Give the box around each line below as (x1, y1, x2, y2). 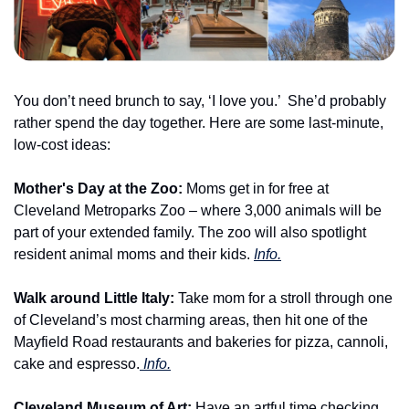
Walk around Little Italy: (14, 290, 174, 307)
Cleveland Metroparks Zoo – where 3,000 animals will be (14, 203, 382, 219)
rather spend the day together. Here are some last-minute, (14, 115, 383, 131)
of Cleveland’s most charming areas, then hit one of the (14, 312, 368, 329)
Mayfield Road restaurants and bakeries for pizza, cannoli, (14, 334, 388, 351)
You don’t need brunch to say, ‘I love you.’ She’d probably (14, 93, 386, 110)
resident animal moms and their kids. (14, 246, 254, 263)
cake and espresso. (14, 356, 140, 372)
